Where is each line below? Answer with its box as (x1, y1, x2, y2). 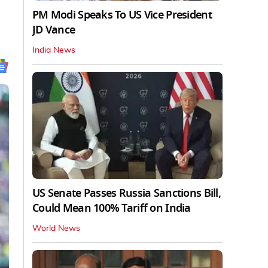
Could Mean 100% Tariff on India (32, 200, 191, 216)
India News (32, 45, 75, 54)
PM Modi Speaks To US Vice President (32, 7, 212, 23)
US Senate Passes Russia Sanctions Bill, (32, 185, 221, 201)
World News (32, 224, 80, 233)
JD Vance (32, 22, 75, 38)
